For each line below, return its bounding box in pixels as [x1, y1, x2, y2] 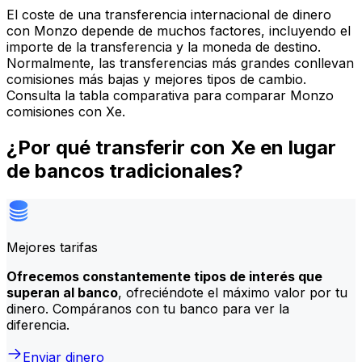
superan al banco [6, 284, 118, 301]
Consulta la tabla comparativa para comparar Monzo [6, 87, 334, 104]
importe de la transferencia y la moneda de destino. [6, 39, 321, 56]
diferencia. [6, 317, 69, 334]
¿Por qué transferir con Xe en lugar [6, 136, 336, 160]
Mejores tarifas [6, 239, 98, 256]
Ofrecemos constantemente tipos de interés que [6, 268, 322, 285]
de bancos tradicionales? [6, 159, 243, 183]
